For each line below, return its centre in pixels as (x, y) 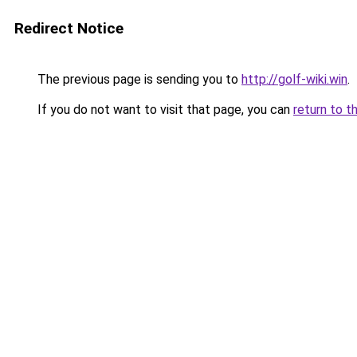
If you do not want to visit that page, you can (164, 110)
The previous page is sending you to (138, 79)
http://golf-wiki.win (294, 79)
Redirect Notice (69, 28)
